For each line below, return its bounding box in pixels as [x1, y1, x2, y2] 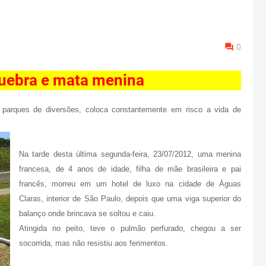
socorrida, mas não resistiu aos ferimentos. [19, 239, 168, 248]
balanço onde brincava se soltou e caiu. [19, 209, 156, 218]
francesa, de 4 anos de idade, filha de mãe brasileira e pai [19, 164, 241, 173]
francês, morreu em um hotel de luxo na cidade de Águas [19, 179, 241, 188]
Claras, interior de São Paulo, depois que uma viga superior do [19, 194, 241, 203]
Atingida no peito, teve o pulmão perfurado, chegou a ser [19, 224, 241, 233]
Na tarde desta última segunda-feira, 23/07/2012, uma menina [19, 150, 241, 159]
